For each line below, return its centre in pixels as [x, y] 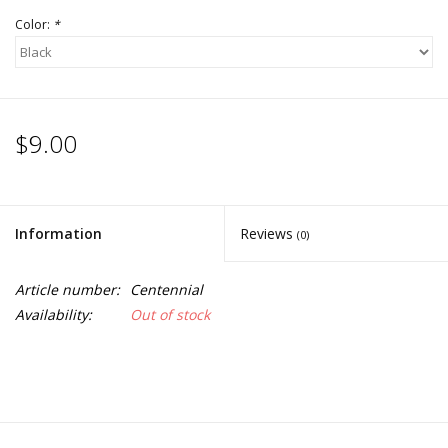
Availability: [53, 315]
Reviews [268, 234]
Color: [34, 25]
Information [58, 234]
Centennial [166, 290]
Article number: [67, 290]
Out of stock [170, 315]
